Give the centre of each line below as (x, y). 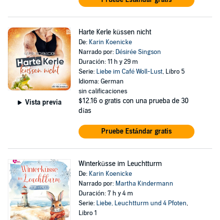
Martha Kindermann (144, 184)
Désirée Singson (138, 52)
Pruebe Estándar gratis (136, 131)
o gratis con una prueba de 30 (144, 101)
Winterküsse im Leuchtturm (120, 164)
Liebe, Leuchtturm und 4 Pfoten (141, 203)
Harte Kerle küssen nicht (115, 32)
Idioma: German (101, 82)
